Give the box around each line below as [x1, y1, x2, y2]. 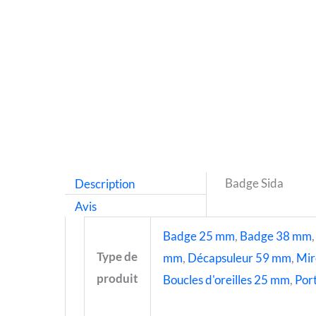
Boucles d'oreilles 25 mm [162, 272, 290, 288]
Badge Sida [224, 176, 284, 191]
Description [74, 176, 135, 191]
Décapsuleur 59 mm [187, 250, 291, 266]
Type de [97, 249, 138, 265]
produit [96, 271, 138, 286]
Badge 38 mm [239, 229, 312, 244]
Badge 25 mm [162, 229, 235, 244]
